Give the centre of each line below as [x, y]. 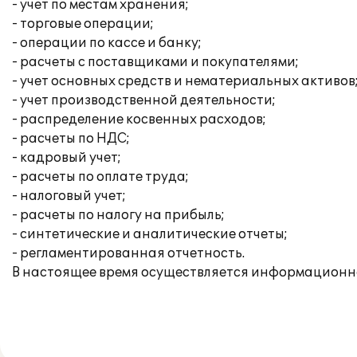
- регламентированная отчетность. [128, 253]
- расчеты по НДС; [71, 139]
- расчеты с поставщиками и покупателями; [155, 62]
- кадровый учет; [67, 158]
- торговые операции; [83, 24]
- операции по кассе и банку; [107, 43]
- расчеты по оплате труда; [100, 177]
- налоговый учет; [69, 196]
